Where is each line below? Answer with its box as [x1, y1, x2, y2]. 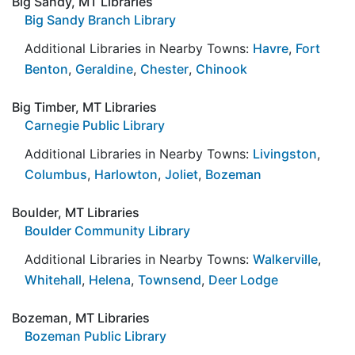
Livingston [253, 145, 317, 162]
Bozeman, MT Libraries [12, 309, 150, 326]
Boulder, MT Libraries [12, 204, 139, 220]
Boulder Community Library [25, 222, 190, 239]
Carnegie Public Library [25, 116, 165, 133]
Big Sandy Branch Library [25, 11, 176, 28]
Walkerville [253, 250, 318, 267]
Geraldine [75, 60, 133, 77]
